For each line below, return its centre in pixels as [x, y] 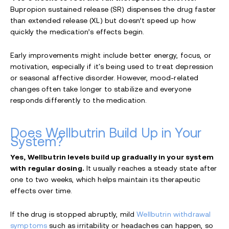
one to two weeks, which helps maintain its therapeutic [106, 180]
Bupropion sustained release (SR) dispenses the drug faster [113, 9]
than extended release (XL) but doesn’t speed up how [103, 21]
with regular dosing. [47, 168]
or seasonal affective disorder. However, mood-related [105, 78]
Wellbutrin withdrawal [174, 214]
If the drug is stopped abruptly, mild [74, 214]
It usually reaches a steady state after [151, 168]
